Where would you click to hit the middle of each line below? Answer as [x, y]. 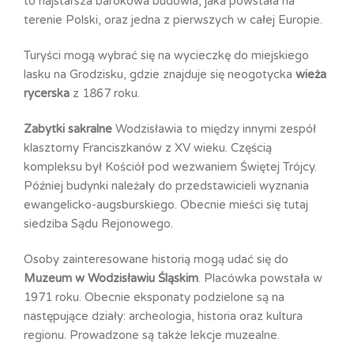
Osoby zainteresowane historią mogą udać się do [156, 259]
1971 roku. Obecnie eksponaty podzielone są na [154, 297]
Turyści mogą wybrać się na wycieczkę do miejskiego [166, 55]
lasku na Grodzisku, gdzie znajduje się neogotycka [160, 74]
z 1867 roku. [105, 93]
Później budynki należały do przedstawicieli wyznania [166, 185]
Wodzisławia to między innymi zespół [214, 128]
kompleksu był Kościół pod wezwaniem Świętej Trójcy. [170, 166]
